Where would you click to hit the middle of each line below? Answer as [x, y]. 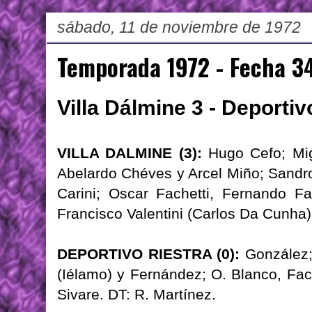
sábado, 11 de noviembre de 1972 [179, 28]
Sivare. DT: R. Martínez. [136, 295]
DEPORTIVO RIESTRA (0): [149, 254]
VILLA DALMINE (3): [130, 153]
